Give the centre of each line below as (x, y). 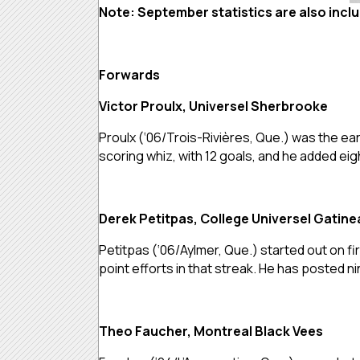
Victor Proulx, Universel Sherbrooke (213, 106)
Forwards (129, 74)
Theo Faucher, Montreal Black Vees (211, 331)
